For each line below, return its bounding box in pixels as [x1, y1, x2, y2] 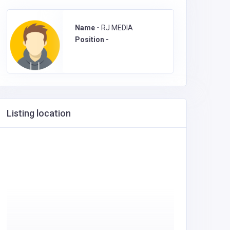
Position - [75, 35, 109, 44]
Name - [75, 23, 101, 32]
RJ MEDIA [101, 23, 133, 32]
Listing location [7, 107, 71, 119]
